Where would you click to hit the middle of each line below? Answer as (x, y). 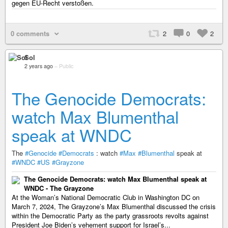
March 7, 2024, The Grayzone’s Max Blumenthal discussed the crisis (114, 206)
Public (66, 66)
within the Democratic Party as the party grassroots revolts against (110, 216)
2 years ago (39, 66)
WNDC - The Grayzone (59, 188)
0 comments (30, 33)
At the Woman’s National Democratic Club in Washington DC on (106, 197)
